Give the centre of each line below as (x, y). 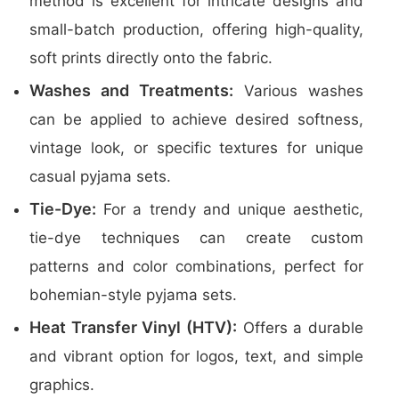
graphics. (62, 385)
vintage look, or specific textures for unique (196, 148)
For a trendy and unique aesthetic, (230, 209)
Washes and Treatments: (131, 90)
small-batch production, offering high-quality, (196, 29)
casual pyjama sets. (100, 176)
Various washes (298, 91)
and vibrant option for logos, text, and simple (196, 356)
